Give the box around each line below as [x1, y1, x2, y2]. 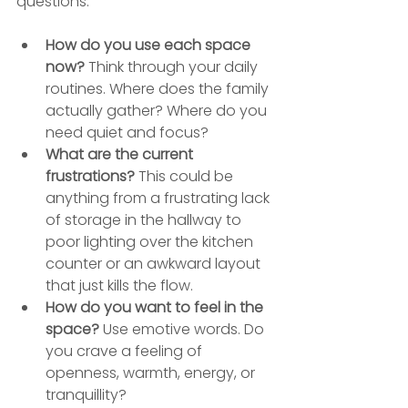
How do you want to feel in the [46, 296, 267, 318]
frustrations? [46, 165, 135, 187]
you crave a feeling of [46, 340, 206, 362]
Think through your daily [85, 56, 261, 77]
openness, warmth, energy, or [46, 362, 259, 383]
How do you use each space [46, 34, 254, 56]
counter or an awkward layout [46, 252, 264, 274]
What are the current [46, 143, 197, 165]
